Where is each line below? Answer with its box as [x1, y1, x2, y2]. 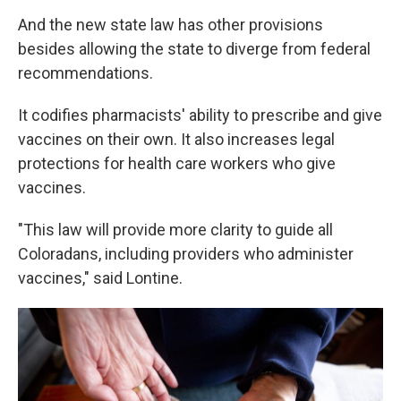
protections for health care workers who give [18, 154, 336, 173]
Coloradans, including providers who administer [18, 244, 354, 263]
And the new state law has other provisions [18, 15, 323, 34]
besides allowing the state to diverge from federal [18, 39, 371, 58]
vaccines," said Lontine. [18, 269, 183, 287]
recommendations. [18, 64, 153, 82]
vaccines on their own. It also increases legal [18, 130, 335, 149]
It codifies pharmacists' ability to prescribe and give [18, 106, 382, 124]
